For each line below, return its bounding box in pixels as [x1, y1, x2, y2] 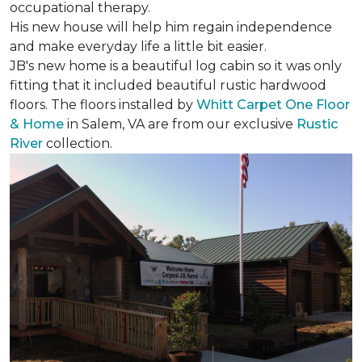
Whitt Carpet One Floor [196, 97, 350, 112]
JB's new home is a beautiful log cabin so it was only [10, 58, 342, 74]
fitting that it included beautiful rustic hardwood [10, 78, 326, 93]
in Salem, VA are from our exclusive [64, 116, 297, 132]
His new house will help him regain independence [10, 19, 332, 35]
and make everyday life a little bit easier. [10, 39, 267, 54]
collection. [46, 136, 112, 151]
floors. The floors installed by [10, 97, 196, 112]
